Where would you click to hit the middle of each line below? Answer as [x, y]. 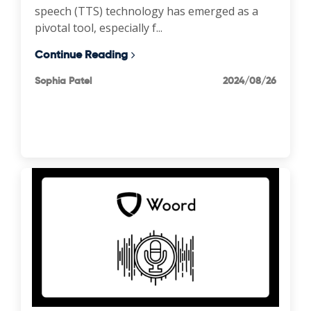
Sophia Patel [63, 80]
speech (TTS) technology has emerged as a [146, 11]
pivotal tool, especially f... [99, 27]
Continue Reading [81, 54]
